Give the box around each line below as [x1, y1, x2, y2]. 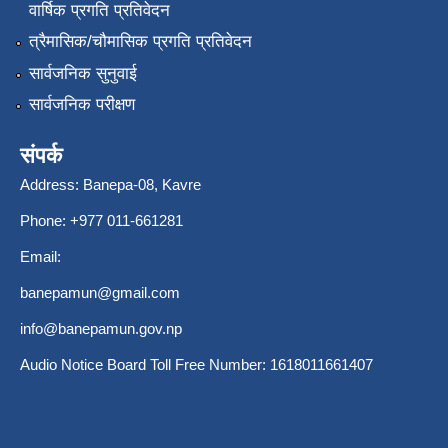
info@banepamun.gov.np [20, 319, 182, 337]
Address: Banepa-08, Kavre [20, 175, 201, 193]
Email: [20, 247, 61, 265]
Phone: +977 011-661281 [20, 211, 183, 229]
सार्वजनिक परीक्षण [28, 94, 135, 114]
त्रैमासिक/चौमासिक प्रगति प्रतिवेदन [28, 32, 252, 52]
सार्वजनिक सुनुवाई [28, 63, 137, 83]
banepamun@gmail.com [20, 283, 180, 301]
